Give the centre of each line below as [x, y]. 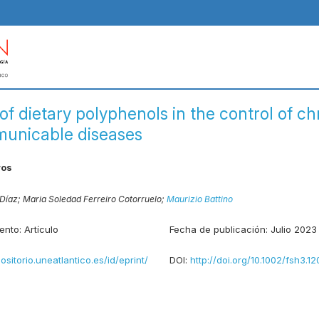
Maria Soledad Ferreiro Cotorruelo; [95, 199]
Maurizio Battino [200, 199]
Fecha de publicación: [220, 230]
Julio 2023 [294, 230]
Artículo [41, 230]
